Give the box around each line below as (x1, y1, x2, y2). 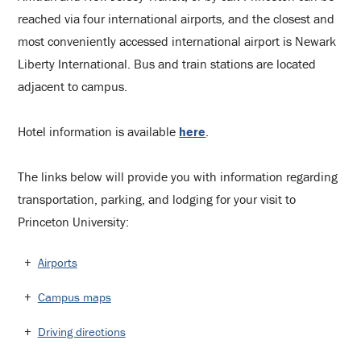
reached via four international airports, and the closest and (18, 10, 335, 27)
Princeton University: (18, 213, 130, 230)
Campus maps (37, 288, 111, 305)
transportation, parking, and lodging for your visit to (18, 190, 297, 207)
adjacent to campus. (18, 77, 128, 94)
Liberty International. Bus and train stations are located (18, 55, 317, 72)
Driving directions (37, 324, 126, 340)
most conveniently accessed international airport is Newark (18, 32, 337, 49)
